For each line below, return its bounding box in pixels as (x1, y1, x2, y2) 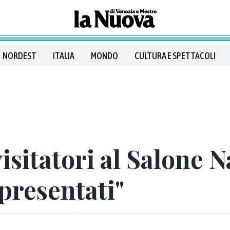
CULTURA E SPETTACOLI (135, 50, 216, 61)
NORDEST (3, 50, 36, 61)
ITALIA (53, 50, 74, 61)
